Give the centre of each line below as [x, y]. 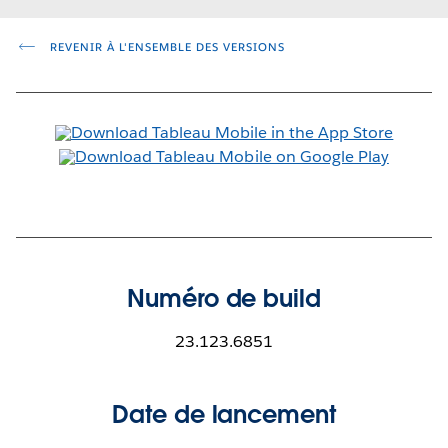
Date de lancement [224, 414]
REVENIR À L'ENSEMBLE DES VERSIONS [165, 47]
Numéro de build [224, 298]
